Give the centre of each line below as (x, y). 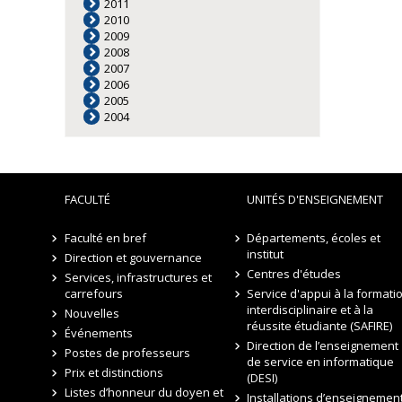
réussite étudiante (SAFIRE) (320, 326)
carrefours (94, 293)
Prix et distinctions (114, 372)
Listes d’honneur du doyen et (144, 392)
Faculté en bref (105, 238)
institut (266, 254)
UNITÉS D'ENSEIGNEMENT (315, 199)
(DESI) (262, 378)
